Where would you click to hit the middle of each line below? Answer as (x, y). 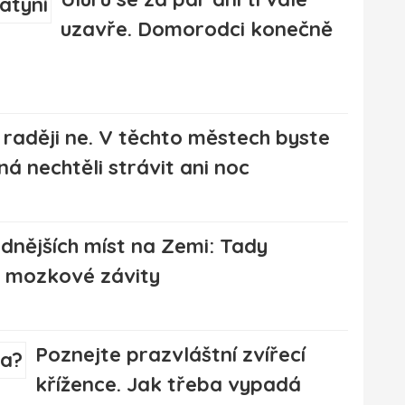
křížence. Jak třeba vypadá (168, 385)
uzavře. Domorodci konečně (197, 29)
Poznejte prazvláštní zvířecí (170, 355)
